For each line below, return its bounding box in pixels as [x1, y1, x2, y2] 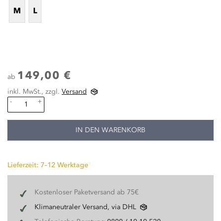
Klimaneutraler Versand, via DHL [35, 203, 136, 211]
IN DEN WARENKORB [75, 126, 146, 134]
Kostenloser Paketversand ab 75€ [35, 188, 139, 196]
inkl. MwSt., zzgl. [7, 87, 62, 96]
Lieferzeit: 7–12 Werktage [7, 161, 88, 169]
